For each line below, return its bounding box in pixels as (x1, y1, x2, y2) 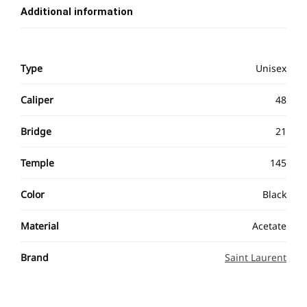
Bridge (21, 124, 51, 138)
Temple (21, 156, 54, 169)
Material (21, 219, 59, 232)
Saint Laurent (225, 250, 286, 264)
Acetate (252, 219, 286, 232)
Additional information (21, 5, 133, 19)
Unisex (256, 61, 286, 75)
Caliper (21, 93, 53, 106)
